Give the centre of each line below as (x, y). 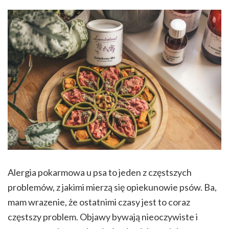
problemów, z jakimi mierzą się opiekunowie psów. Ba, (112, 187)
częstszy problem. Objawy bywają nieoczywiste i (103, 216)
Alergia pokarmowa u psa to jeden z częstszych (100, 172)
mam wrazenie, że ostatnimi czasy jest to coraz (99, 202)
